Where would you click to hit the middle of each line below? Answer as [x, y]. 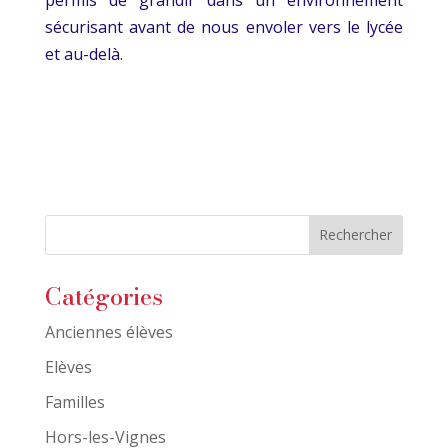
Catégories [103, 296]
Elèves [68, 366]
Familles [74, 401]
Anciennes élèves [108, 331]
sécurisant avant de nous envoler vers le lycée [224, 26]
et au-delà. [83, 53]
